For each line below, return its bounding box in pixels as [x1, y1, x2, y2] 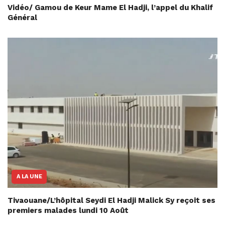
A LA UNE [17, 173, 42, 180]
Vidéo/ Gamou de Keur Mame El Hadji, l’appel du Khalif [8, 3, 213, 12]
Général [8, 13, 37, 22]
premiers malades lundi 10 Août [8, 205, 129, 215]
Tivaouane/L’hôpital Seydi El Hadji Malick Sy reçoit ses [8, 195, 215, 205]
